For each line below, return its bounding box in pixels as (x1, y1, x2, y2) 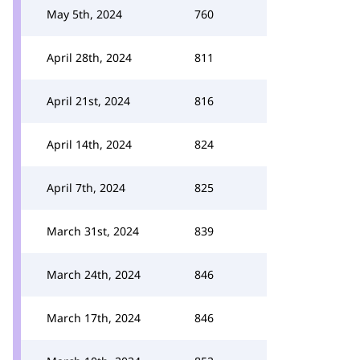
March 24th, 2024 (47, 267, 141, 282)
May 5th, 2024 (47, 6, 122, 22)
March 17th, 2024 (47, 310, 141, 325)
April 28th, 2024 (47, 50, 132, 65)
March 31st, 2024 (47, 223, 139, 239)
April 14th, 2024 (47, 137, 132, 152)
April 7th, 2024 (47, 180, 125, 195)
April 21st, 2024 (47, 93, 130, 108)
